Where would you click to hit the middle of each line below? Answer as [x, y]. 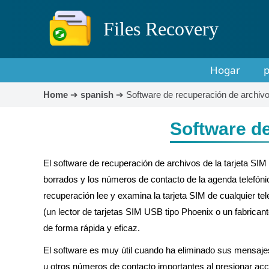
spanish [97, 95]
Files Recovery [161, 29]
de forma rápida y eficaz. [92, 228]
